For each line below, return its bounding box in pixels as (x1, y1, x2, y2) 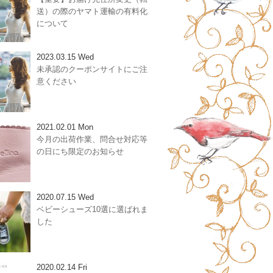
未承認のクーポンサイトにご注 (37, 65, 147, 74)
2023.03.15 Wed (37, 52, 94, 62)
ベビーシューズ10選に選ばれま (37, 205, 148, 214)
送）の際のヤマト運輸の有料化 (37, 7, 147, 16)
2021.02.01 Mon (37, 122, 93, 132)
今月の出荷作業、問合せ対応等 (37, 135, 147, 144)
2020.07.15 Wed (37, 193, 94, 202)
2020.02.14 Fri (37, 263, 87, 272)
